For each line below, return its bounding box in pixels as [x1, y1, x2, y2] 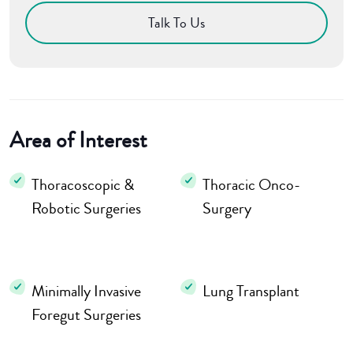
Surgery [203, 197, 251, 221]
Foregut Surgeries [32, 303, 141, 327]
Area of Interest [9, 124, 147, 157]
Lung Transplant [203, 280, 299, 303]
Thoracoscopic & [32, 173, 134, 197]
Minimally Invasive [32, 280, 141, 303]
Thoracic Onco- [203, 173, 300, 197]
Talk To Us [148, 13, 205, 34]
